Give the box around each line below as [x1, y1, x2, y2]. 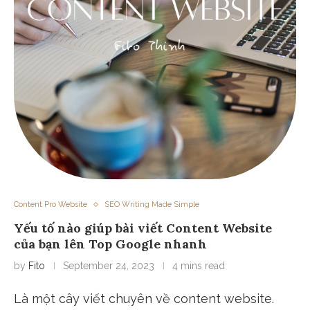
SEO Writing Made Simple [104, 200, 199, 210]
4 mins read [172, 260, 225, 272]
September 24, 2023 [63, 260, 154, 272]
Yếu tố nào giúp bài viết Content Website [14, 220, 272, 237]
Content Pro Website [14, 200, 87, 210]
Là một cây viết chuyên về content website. [14, 291, 274, 307]
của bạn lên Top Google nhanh [14, 236, 207, 253]
